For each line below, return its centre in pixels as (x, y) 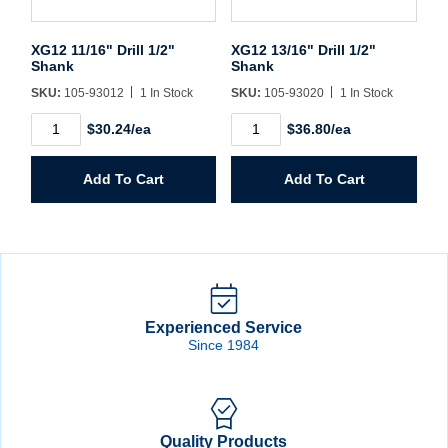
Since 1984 (224, 344)
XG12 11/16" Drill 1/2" (103, 49)
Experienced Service (224, 327)
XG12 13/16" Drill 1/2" (304, 49)
